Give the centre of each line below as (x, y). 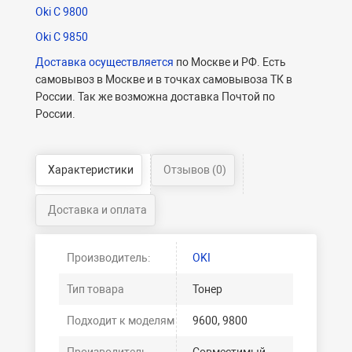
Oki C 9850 (62, 37)
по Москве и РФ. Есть (230, 62)
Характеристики (91, 170)
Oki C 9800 (62, 12)
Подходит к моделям (121, 321)
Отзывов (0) (195, 170)
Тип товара (95, 290)
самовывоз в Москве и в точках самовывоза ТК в (164, 80)
